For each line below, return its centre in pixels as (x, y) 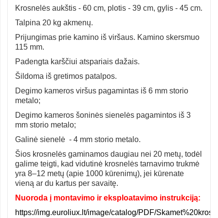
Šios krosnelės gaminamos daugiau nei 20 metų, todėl (109, 154)
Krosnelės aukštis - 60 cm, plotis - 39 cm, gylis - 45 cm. (109, 8)
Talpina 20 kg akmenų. (54, 23)
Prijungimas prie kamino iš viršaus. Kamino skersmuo (107, 37)
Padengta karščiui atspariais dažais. (77, 62)
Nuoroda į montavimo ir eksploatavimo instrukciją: (108, 198)
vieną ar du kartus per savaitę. (67, 183)
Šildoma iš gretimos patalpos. (66, 76)
